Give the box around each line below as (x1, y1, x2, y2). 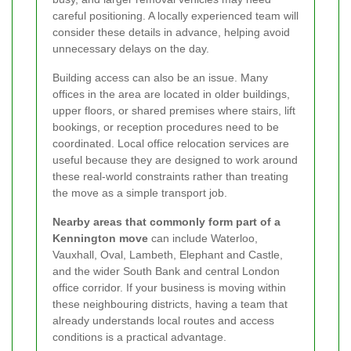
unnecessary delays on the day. (52, 42, 209, 56)
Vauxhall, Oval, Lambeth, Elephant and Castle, (52, 248, 283, 262)
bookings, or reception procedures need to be (52, 121, 279, 134)
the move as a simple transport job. (52, 186, 227, 200)
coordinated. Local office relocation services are (52, 137, 289, 150)
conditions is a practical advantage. (52, 331, 226, 344)
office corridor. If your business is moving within (52, 281, 286, 295)
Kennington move (52, 232, 148, 245)
